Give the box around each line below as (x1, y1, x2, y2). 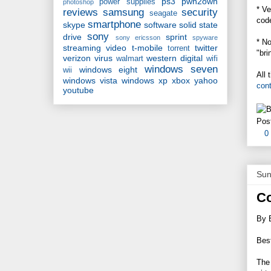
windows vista (63, 76, 117, 86)
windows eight (79, 65, 137, 75)
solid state (179, 20, 218, 30)
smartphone (88, 19, 141, 31)
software (144, 20, 177, 30)
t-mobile (131, 43, 163, 53)
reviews (63, 7, 98, 19)
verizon (63, 53, 91, 64)
